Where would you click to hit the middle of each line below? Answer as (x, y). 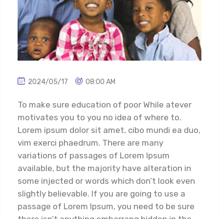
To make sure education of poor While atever (105, 105)
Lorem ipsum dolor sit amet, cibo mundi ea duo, (109, 130)
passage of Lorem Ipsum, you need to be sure (106, 207)
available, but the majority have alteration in (104, 168)
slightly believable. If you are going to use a (101, 194)
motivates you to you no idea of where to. (99, 118)
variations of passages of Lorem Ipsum (94, 156)
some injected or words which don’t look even (106, 181)
